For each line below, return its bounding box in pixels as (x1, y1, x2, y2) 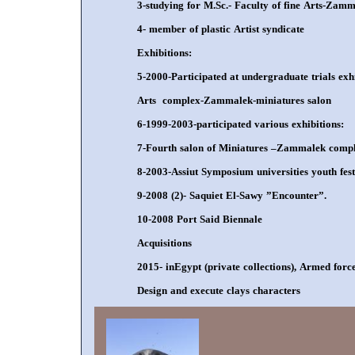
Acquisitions (137, 232, 192, 253)
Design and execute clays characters (137, 280, 300, 300)
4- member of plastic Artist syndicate (137, 18, 304, 39)
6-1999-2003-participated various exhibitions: (137, 113, 344, 134)
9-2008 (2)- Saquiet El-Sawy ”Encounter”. (137, 185, 326, 205)
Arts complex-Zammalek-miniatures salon (137, 90, 331, 110)
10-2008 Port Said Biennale (137, 208, 272, 229)
